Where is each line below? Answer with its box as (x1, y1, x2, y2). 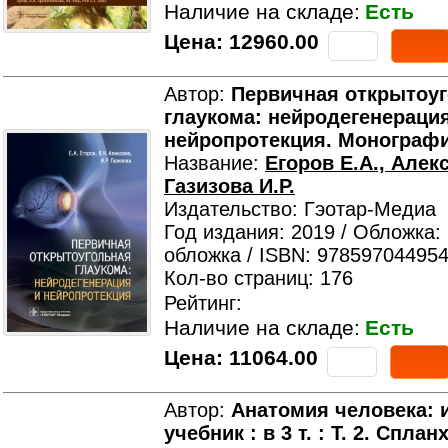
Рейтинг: (164, 292, 242, 314)
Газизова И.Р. (164, 175, 295, 197)
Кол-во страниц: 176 (164, 267, 353, 289)
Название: (164, 152, 265, 174)
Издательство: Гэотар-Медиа (164, 198, 436, 220)
